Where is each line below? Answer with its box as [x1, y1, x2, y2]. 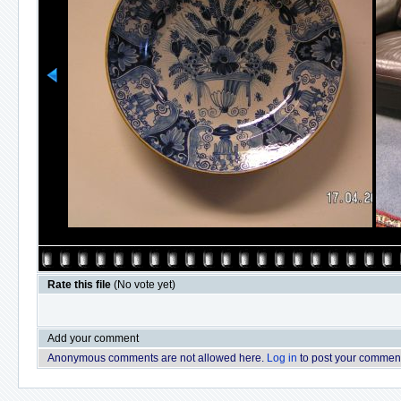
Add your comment [47, 332, 139, 345]
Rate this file [47, 278, 114, 291]
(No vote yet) [114, 278, 175, 291]
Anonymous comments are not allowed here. [47, 352, 267, 364]
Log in [267, 352, 297, 364]
